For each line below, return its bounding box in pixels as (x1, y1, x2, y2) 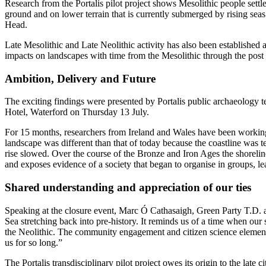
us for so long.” (5, 237, 62, 248)
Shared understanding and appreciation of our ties (5, 180, 251, 194)
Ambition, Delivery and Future (5, 72, 156, 85)
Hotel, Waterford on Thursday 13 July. (5, 107, 149, 118)
